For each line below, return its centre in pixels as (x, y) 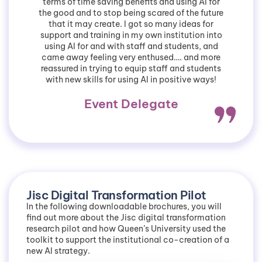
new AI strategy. (58, 251)
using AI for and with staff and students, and (131, 46)
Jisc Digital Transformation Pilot (116, 195)
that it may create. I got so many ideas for (131, 24)
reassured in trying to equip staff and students (131, 68)
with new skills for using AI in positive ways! (131, 79)
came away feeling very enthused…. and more (131, 57)
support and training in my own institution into (131, 35)
